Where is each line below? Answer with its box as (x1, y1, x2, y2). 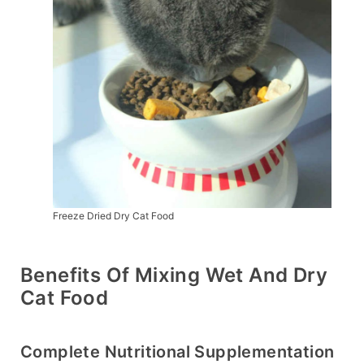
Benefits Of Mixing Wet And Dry (20, 263, 327, 288)
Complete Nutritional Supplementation (20, 342, 335, 362)
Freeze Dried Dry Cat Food (53, 210, 174, 223)
